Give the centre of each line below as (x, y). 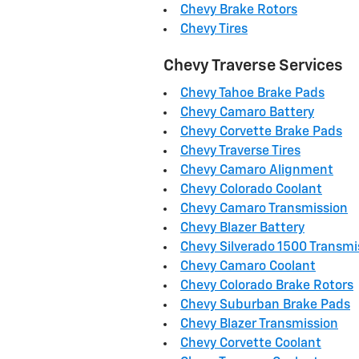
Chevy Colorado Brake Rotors (267, 286)
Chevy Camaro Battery (247, 113)
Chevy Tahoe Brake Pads (252, 94)
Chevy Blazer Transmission (259, 325)
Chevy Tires (214, 29)
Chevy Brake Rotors (239, 10)
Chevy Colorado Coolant (251, 190)
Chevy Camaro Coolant (248, 267)
